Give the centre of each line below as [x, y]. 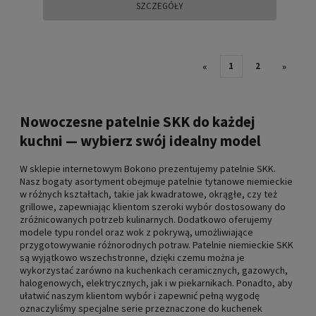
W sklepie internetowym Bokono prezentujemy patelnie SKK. [148, 169]
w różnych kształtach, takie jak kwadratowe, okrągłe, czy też [148, 194]
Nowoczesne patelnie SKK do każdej [138, 121]
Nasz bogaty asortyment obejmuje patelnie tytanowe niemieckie [156, 182]
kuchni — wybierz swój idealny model [140, 140]
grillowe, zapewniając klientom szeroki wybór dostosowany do [153, 207]
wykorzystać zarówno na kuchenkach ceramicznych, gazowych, [154, 271]
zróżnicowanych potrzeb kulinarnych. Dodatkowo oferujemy [146, 220]
